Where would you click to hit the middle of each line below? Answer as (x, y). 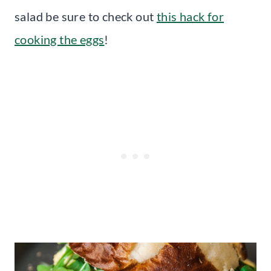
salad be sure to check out (86, 16)
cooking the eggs (60, 39)
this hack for (190, 16)
